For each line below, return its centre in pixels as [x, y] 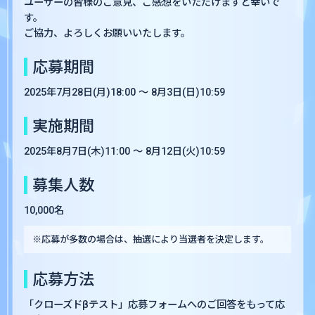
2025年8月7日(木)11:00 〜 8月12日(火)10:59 [125, 151]
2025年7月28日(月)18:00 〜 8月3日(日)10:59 [125, 92]
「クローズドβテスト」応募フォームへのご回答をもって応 [155, 305]
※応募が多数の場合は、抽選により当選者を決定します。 [151, 240]
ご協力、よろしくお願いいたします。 [108, 33]
